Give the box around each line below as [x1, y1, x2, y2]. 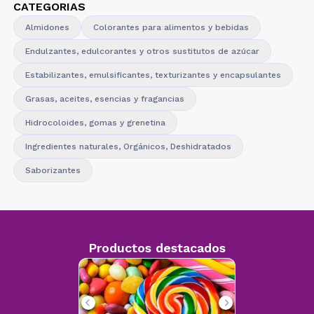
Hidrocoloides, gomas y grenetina [25, 118, 165, 128]
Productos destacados [88, 240, 226, 255]
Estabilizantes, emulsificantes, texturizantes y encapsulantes [25, 70, 281, 80]
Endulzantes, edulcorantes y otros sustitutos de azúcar [25, 46, 259, 56]
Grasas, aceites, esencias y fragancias [25, 94, 184, 104]
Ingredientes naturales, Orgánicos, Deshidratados [25, 142, 231, 151]
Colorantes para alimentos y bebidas [93, 22, 249, 32]
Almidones [25, 22, 69, 32]
